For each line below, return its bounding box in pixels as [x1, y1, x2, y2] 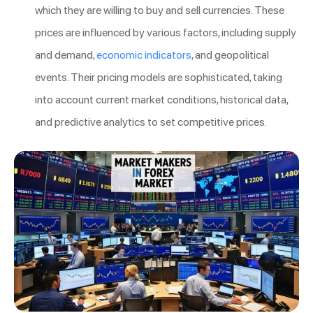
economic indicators [96, 48, 191, 61]
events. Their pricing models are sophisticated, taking [35, 70, 282, 84]
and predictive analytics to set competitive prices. [35, 115, 267, 129]
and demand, [35, 48, 96, 61]
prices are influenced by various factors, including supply [35, 25, 296, 39]
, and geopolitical [191, 48, 269, 61]
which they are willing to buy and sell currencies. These [35, 3, 284, 17]
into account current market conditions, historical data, [35, 92, 288, 106]
